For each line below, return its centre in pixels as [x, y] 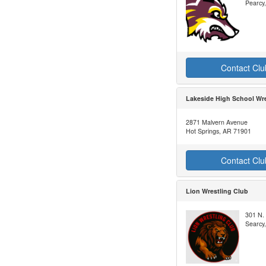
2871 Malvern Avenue [217, 122]
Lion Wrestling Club [217, 191]
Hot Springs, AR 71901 [218, 131]
